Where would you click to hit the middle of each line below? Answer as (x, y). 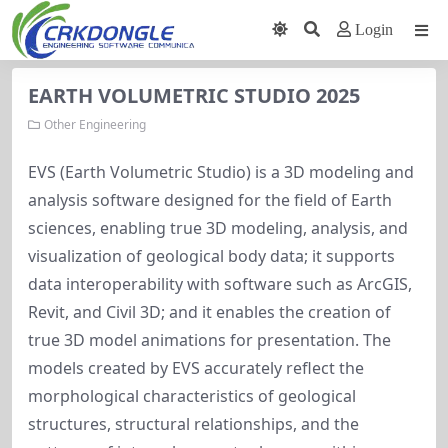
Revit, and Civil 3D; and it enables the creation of (209, 312)
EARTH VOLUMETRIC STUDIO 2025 (194, 95)
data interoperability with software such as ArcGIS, (220, 284)
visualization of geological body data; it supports (211, 256)
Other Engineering (95, 124)
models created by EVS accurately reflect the (196, 368)
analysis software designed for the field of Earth (210, 200)
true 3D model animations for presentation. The (209, 340)
